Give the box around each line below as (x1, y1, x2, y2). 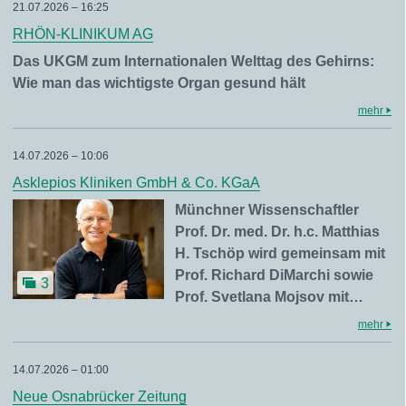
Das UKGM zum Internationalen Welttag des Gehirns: (13, 53, 374, 69)
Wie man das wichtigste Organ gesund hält (13, 75, 305, 91)
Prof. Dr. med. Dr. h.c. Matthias (175, 224, 381, 239)
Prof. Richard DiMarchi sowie (175, 267, 374, 283)
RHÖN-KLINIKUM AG (13, 26, 153, 42)
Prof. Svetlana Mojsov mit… (175, 289, 364, 304)
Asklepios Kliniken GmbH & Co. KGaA (13, 175, 260, 190)
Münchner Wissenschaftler (175, 202, 360, 217)
